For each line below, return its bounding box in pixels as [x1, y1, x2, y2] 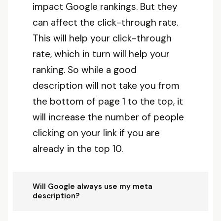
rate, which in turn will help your [33, 48, 170, 60]
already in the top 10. [33, 143, 123, 155]
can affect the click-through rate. [33, 16, 178, 29]
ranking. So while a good [33, 64, 137, 76]
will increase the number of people [33, 111, 184, 123]
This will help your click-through [33, 32, 172, 44]
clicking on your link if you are [33, 127, 160, 139]
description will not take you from [33, 79, 180, 92]
